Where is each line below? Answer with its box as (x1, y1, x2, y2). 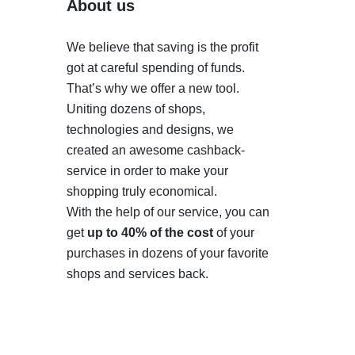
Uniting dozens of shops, (66, 102, 205, 116)
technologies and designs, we (66, 123, 234, 136)
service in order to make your (66, 164, 228, 177)
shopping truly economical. (66, 185, 217, 198)
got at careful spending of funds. (66, 61, 245, 74)
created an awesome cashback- (66, 143, 245, 157)
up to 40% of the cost (86, 226, 213, 239)
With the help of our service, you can (66, 205, 269, 219)
